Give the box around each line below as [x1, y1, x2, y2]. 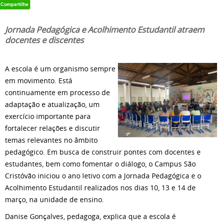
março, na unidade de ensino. [5, 195, 104, 204]
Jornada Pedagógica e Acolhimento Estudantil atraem [5, 24, 204, 35]
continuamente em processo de [5, 88, 110, 97]
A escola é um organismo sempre [5, 64, 115, 73]
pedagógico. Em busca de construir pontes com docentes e [5, 147, 201, 157]
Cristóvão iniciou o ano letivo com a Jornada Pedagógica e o [5, 171, 201, 180]
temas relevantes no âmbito [5, 135, 98, 145]
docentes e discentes [5, 35, 84, 46]
